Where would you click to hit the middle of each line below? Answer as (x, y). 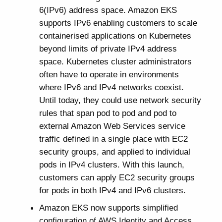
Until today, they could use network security (120, 100)
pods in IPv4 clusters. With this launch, (111, 165)
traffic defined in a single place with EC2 (113, 139)
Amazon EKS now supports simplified (108, 208)
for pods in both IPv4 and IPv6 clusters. (112, 191)
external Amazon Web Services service (112, 126)
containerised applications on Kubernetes (115, 36)
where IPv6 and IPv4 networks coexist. (111, 87)
